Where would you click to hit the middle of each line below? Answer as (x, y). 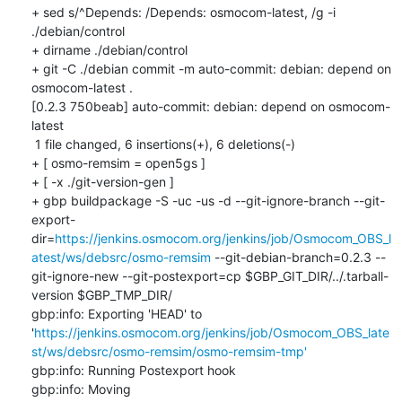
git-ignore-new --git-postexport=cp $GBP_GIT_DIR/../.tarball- (210, 275)
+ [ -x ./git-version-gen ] (102, 181)
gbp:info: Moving (81, 389)
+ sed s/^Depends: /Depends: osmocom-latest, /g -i (183, 12)
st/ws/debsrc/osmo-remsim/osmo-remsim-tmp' (169, 351)
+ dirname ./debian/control (109, 49)
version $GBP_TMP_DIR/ (101, 294)
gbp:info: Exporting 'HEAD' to (116, 313)
